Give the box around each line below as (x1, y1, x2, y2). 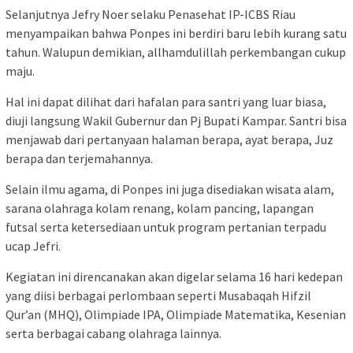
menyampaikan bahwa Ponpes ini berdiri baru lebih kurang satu (6, 25, 347, 42)
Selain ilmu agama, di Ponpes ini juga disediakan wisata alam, (6, 181, 334, 198)
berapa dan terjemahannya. (6, 150, 153, 167)
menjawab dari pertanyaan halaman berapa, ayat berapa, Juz (6, 132, 333, 148)
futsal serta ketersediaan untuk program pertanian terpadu (6, 219, 326, 236)
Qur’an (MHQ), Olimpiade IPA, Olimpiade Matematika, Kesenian (6, 307, 346, 323)
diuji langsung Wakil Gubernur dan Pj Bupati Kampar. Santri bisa (6, 113, 347, 129)
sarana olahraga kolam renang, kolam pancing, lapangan (6, 200, 314, 217)
